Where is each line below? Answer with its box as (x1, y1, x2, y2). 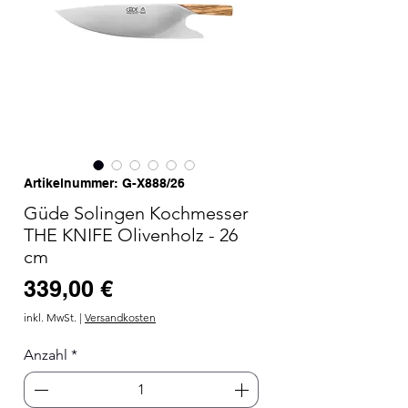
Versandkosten (85, 310, 156, 324)
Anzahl (24, 345, 67, 363)
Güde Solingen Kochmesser (24, 201, 249, 224)
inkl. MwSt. (24, 310, 76, 324)
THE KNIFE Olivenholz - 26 (24, 223, 238, 246)
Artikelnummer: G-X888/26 (24, 175, 185, 190)
